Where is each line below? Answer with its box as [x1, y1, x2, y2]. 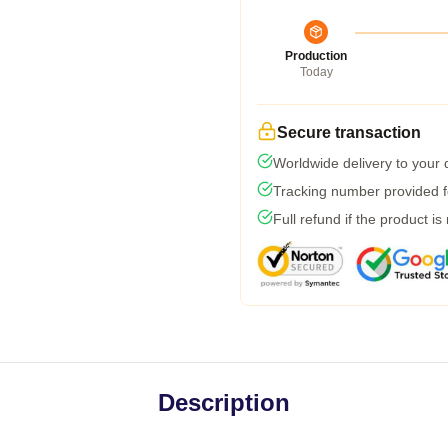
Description [158, 389, 290, 416]
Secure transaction [277, 124, 421, 141]
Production [285, 49, 347, 63]
